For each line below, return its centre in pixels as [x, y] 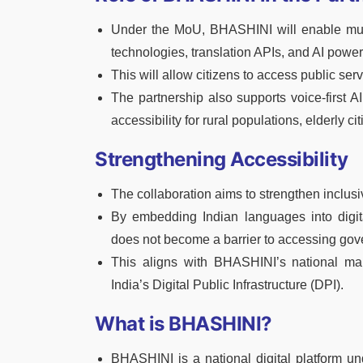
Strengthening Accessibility [222, 159]
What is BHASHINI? [184, 323]
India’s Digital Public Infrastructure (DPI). [227, 284]
